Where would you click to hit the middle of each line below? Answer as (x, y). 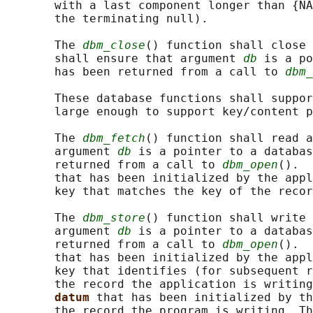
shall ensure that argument (124, 59)
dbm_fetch (114, 138)
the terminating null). (107, 19)
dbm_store (114, 218)
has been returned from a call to (145, 72)
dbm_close (114, 45)
